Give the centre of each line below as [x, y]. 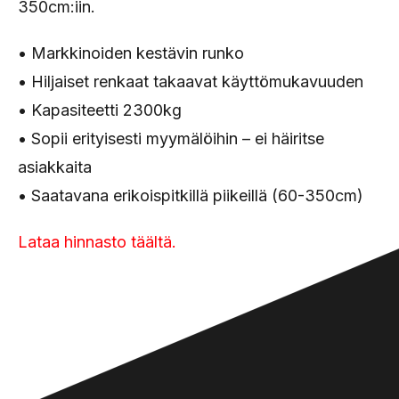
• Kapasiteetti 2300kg [100, 110]
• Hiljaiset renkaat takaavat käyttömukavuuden [191, 81]
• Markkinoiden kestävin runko [131, 53]
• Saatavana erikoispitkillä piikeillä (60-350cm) [191, 195]
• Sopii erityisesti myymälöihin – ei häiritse [171, 138]
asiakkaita [55, 167]
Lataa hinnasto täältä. [97, 242]
